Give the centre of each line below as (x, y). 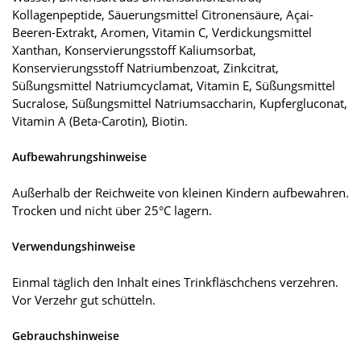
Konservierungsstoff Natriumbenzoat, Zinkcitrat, (145, 68)
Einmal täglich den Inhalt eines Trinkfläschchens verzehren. (175, 282)
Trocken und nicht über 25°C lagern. (112, 211)
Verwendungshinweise (74, 247)
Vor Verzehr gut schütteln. (84, 300)
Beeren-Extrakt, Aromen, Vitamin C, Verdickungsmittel (162, 33)
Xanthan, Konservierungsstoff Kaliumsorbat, (134, 50)
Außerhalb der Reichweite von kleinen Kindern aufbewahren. (180, 193)
